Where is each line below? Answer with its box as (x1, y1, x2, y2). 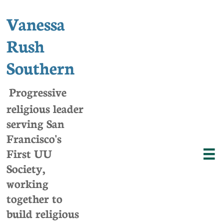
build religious (6, 205, 79, 221)
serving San (6, 115, 64, 131)
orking (14, 175, 48, 191)
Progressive (8, 83, 66, 99)
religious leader (6, 100, 83, 116)
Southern (6, 55, 74, 79)
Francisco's (6, 130, 61, 146)
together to (6, 190, 62, 206)
